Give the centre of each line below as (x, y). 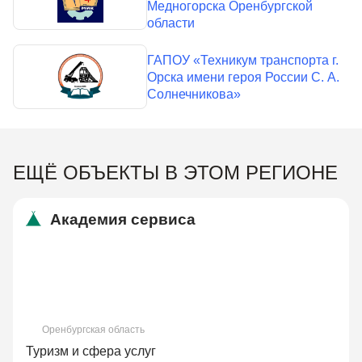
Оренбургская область (94, 330)
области (171, 23)
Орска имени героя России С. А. (244, 77)
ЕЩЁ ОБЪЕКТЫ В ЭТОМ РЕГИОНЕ (175, 173)
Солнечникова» (194, 94)
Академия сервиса (123, 220)
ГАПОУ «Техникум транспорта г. (243, 60)
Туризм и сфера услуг (91, 351)
